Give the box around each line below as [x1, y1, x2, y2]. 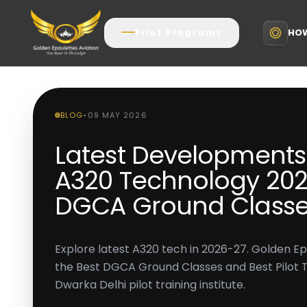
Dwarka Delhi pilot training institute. [55, 277, 245, 293]
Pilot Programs [135, 27, 223, 38]
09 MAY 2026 [87, 110, 147, 121]
